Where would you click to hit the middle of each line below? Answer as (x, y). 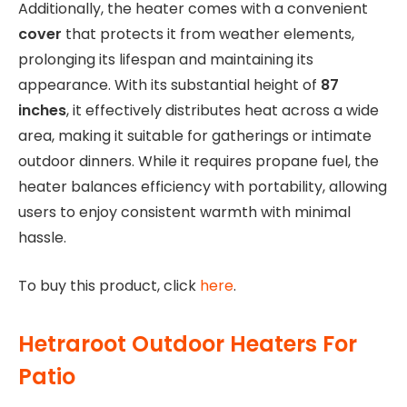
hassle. (42, 238)
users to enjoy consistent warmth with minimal (184, 213)
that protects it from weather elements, (208, 35)
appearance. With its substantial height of (169, 85)
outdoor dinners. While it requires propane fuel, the (199, 162)
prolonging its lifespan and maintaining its (166, 60)
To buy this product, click (109, 285)
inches (42, 111)
